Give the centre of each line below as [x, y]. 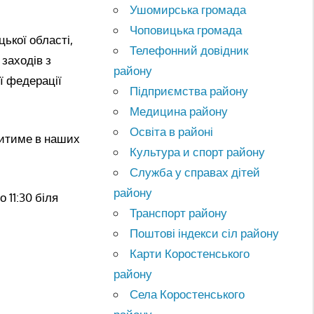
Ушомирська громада [188, 9]
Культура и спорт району [198, 151]
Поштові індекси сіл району [205, 233]
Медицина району [179, 111]
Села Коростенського [187, 294]
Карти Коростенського [190, 253]
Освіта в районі [172, 131]
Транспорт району [179, 212]
